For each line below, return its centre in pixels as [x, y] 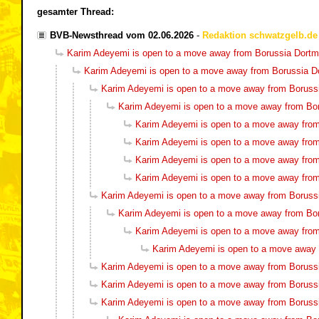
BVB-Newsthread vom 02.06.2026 [122, 35]
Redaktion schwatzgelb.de [260, 35]
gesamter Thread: [75, 11]
